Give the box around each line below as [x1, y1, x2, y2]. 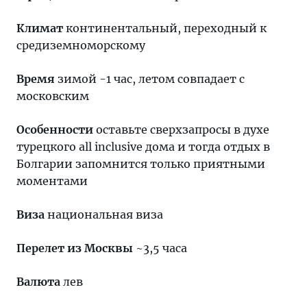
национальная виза [45, 208, 163, 221]
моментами [16, 174, 88, 188]
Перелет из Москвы [16, 241, 133, 255]
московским [16, 89, 89, 103]
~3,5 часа [133, 241, 187, 255]
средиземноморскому [16, 38, 145, 52]
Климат [16, 21, 63, 35]
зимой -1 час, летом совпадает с [55, 72, 245, 86]
